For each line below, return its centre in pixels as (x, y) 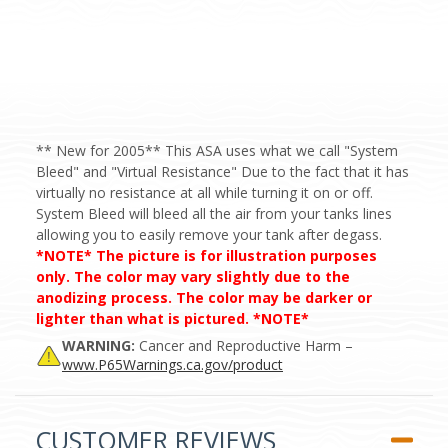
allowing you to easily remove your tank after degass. (209, 234)
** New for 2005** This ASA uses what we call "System (217, 150)
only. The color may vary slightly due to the (193, 276)
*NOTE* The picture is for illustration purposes (206, 255)
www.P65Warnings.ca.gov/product (172, 364)
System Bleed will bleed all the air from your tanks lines (214, 213)
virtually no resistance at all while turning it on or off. (204, 192)
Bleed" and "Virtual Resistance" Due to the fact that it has (222, 171)
